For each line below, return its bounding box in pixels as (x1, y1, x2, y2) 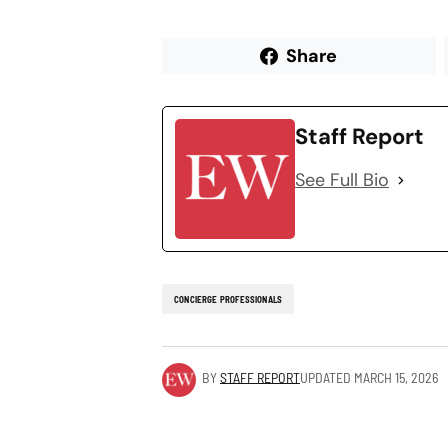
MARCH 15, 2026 (354, 369, 438, 387)
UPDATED (300, 369, 351, 387)
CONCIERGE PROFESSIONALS (174, 293, 283, 305)
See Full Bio (295, 168, 389, 192)
